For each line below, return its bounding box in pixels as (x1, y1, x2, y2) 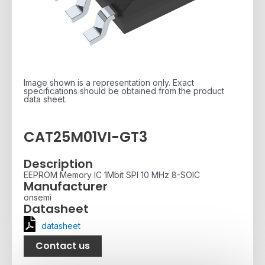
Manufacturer (24, 177, 108, 195)
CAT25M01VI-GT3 (24, 127, 147, 147)
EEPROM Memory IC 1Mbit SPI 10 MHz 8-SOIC (24, 169, 200, 180)
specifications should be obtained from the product (24, 86, 224, 96)
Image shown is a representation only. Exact (24, 77, 194, 88)
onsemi (24, 192, 51, 202)
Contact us (35, 238, 90, 253)
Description (24, 155, 93, 172)
